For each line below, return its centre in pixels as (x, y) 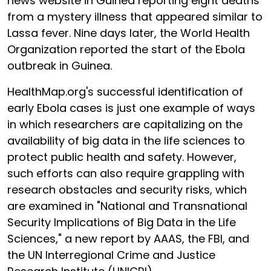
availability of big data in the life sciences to (126, 141)
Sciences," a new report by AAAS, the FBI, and (128, 239)
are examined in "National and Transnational (127, 206)
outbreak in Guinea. (60, 66)
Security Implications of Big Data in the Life (122, 222)
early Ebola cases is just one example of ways (131, 108)
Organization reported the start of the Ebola (126, 49)
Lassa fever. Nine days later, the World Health (129, 33)
